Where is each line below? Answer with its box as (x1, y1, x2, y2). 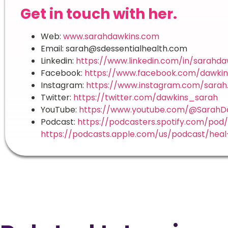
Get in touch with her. (20, 4, 177, 24)
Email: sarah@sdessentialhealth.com (40, 43, 189, 55)
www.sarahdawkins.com (63, 31, 159, 43)
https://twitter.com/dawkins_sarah (73, 92, 218, 104)
